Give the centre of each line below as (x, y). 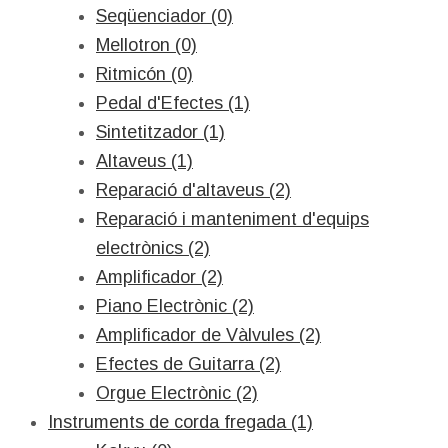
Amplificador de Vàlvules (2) (208, 335)
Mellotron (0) (146, 45)
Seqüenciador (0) (164, 16)
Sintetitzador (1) (160, 132)
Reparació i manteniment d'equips (232, 219)
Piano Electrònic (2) (175, 306)
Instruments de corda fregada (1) (180, 422)
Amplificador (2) (159, 277)
